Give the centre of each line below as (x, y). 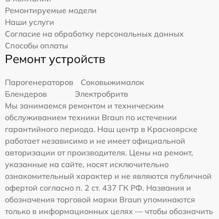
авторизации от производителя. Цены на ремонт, (99, 152)
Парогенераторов (39, 82)
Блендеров (26, 94)
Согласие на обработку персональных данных (94, 33)
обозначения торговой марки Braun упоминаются (100, 199)
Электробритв (102, 94)
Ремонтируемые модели (51, 10)
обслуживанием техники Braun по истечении (91, 117)
